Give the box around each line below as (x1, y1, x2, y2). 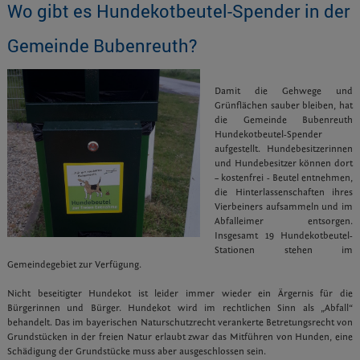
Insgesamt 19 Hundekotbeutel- (215, 230, 353, 241)
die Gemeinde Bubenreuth (215, 114, 353, 125)
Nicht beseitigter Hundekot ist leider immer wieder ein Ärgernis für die (7, 288, 353, 299)
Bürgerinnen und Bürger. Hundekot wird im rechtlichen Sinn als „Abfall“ (7, 302, 353, 313)
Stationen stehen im (215, 244, 353, 256)
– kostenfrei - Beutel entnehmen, (215, 172, 353, 183)
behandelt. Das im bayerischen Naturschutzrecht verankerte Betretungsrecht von (7, 317, 353, 328)
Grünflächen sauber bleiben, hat (215, 100, 353, 111)
